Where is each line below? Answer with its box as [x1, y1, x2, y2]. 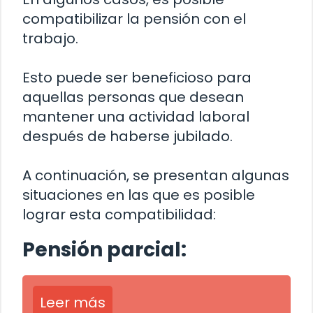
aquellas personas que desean [22, 87, 244, 108]
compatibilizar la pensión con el [22, 9, 246, 29]
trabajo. [22, 29, 78, 49]
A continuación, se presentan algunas [22, 166, 289, 186]
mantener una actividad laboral [22, 107, 249, 127]
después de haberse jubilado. [22, 126, 233, 147]
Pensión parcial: [22, 236, 187, 264]
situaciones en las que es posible [22, 185, 255, 205]
